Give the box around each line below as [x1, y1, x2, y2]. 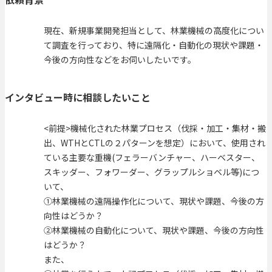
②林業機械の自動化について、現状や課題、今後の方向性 [44, 223, 264, 236]
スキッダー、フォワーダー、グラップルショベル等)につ [44, 165, 259, 178]
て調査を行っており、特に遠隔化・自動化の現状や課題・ [44, 39, 263, 52]
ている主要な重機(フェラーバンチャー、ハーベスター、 [44, 151, 260, 163]
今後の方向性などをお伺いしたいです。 [44, 53, 196, 66]
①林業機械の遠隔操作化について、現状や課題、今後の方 [44, 194, 264, 207]
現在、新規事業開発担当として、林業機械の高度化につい [44, 24, 264, 37]
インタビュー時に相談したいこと [5, 89, 151, 104]
